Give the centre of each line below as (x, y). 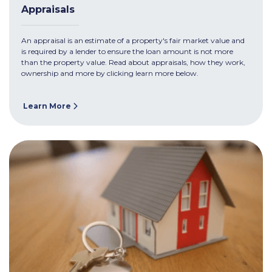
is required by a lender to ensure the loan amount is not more (127, 51)
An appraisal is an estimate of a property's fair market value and (133, 40)
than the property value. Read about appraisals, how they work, (133, 62)
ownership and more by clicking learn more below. (110, 73)
